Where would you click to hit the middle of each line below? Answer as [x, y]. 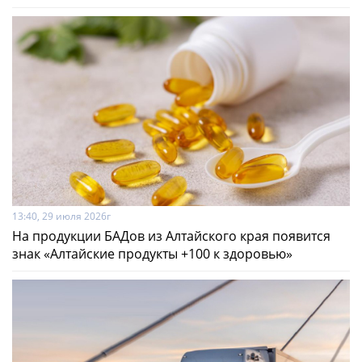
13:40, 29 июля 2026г [61, 216]
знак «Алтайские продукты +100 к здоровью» [152, 253]
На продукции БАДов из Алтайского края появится [171, 236]
